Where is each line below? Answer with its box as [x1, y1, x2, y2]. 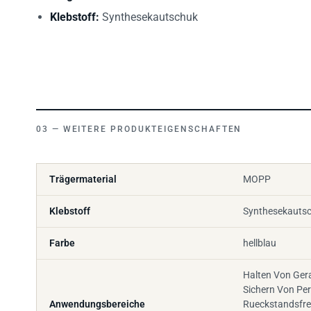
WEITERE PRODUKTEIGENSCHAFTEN [62, 124, 242, 135]
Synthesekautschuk [99, 10, 198, 24]
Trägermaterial [49, 174, 117, 185]
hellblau [243, 237, 276, 249]
